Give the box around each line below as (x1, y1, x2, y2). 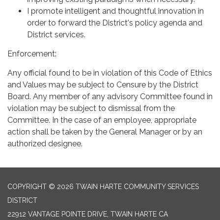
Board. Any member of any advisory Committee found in (7, 91, 213, 101)
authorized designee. (7, 138, 82, 148)
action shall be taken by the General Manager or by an (7, 127, 202, 137)
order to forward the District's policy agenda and (27, 18, 202, 27)
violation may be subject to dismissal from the (7, 103, 175, 113)
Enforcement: (7, 49, 56, 58)
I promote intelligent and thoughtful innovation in (27, 6, 204, 16)
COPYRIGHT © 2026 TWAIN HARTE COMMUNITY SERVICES (7, 182, 199, 191)
